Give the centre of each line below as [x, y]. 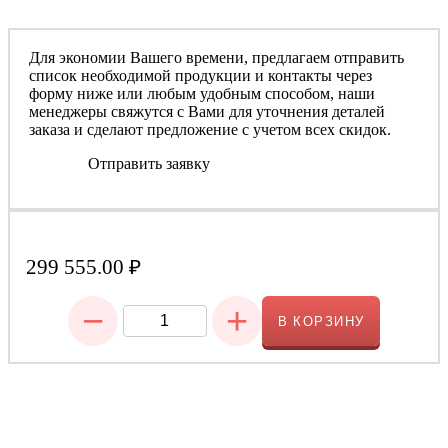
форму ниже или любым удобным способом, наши [202, 94]
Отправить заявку [148, 164]
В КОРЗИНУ [321, 321]
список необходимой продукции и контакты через [201, 76]
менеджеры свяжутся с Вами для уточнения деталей [207, 112]
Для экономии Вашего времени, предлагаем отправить [217, 58]
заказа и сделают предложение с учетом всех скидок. [210, 130]
